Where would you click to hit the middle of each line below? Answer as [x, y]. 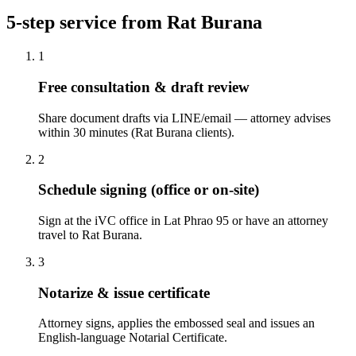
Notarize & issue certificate [124, 292]
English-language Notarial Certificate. [133, 338]
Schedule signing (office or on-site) [149, 190]
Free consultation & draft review [144, 87]
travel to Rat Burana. [90, 234]
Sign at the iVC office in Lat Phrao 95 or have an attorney [183, 220]
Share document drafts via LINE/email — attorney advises [184, 118]
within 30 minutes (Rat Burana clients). [136, 132]
